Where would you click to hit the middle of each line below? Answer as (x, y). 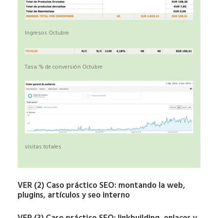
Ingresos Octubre (47, 33)
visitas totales (43, 147)
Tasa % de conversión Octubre (64, 67)
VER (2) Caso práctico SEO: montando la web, (101, 185)
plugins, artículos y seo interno (74, 195)
